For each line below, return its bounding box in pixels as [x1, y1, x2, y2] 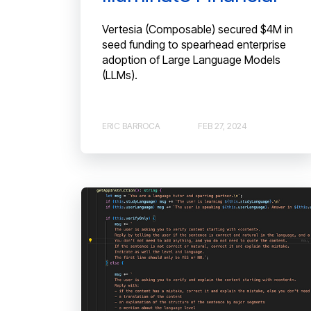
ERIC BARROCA [102, 120, 160, 131]
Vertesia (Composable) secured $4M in [102, 22, 293, 37]
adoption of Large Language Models [102, 53, 280, 67]
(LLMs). [102, 68, 137, 83]
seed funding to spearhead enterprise [102, 37, 286, 52]
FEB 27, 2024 [198, 120, 247, 131]
